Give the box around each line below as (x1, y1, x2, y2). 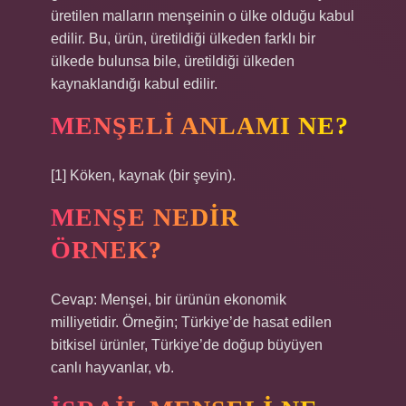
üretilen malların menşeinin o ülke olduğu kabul (51, 8, 354, 24)
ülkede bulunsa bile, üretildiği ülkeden (51, 53, 295, 69)
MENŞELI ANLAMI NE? (51, 111, 349, 140)
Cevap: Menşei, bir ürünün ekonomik (51, 292, 286, 307)
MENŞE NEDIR (51, 203, 239, 231)
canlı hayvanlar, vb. (51, 360, 174, 375)
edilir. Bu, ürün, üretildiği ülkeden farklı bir (51, 31, 315, 46)
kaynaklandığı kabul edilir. (51, 76, 217, 92)
